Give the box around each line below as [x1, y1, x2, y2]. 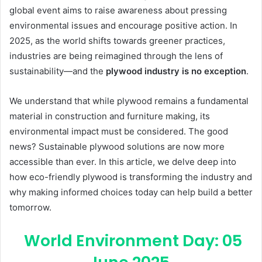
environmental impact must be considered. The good [9, 126, 228, 137]
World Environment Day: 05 [23, 230, 242, 252]
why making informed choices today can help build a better [9, 187, 253, 198]
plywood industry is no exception [106, 65, 246, 77]
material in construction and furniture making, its [9, 111, 210, 122]
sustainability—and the [9, 65, 106, 77]
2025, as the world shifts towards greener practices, [9, 35, 225, 47]
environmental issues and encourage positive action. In [9, 20, 237, 32]
